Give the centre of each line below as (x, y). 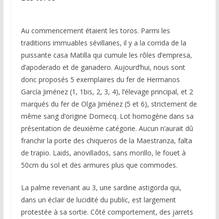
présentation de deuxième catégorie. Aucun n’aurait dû (107, 128)
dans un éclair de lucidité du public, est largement (98, 199)
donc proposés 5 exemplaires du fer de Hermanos (100, 79)
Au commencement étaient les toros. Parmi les (95, 30)
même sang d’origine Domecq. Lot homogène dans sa (107, 116)
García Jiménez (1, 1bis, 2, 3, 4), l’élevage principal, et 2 (107, 91)
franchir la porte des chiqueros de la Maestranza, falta (106, 140)
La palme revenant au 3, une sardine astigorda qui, (101, 187)
